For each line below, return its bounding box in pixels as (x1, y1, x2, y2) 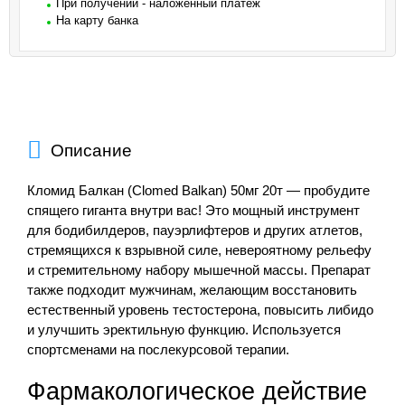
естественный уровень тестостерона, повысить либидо (27, 302, 373, 317)
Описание (51, 140, 132, 160)
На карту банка (56, 14, 138, 27)
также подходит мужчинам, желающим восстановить (27, 282, 357, 297)
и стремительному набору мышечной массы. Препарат (27, 262, 371, 278)
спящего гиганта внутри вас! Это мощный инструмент (27, 202, 360, 218)
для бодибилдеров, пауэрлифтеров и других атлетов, (27, 222, 363, 238)
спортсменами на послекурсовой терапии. (27, 342, 289, 357)
